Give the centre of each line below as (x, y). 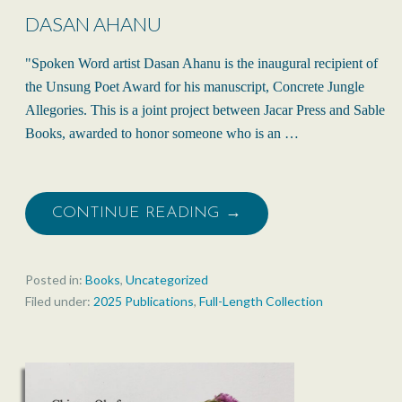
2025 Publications (144, 301)
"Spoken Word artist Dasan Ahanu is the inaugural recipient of (201, 64)
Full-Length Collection (261, 301)
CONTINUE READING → (147, 214)
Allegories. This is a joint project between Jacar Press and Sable (205, 110)
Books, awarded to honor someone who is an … (162, 134)
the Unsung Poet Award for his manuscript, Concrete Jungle (195, 87)
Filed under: (59, 301)
